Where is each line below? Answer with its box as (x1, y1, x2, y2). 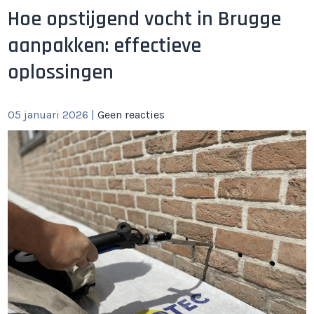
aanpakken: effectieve (8, 32, 202, 59)
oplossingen (8, 59, 114, 86)
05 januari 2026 (8, 108, 89, 121)
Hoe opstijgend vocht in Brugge (8, 6, 282, 32)
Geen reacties (97, 108, 165, 121)
